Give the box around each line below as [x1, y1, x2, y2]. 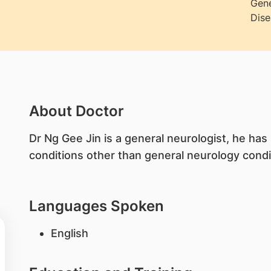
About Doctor [28, 102, 124, 120]
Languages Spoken [28, 197, 164, 215]
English [50, 227, 88, 240]
